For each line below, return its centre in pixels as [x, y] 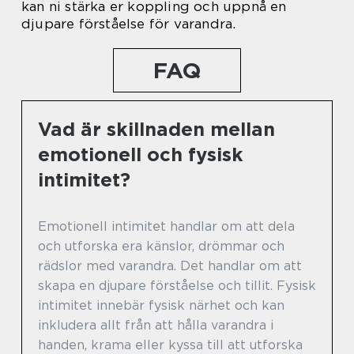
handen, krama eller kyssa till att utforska [170, 345]
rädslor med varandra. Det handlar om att [170, 265]
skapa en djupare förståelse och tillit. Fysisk [177, 285]
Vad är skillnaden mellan [156, 129]
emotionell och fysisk [141, 154]
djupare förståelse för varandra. [129, 23]
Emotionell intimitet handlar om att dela [166, 226]
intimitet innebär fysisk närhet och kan [161, 305]
